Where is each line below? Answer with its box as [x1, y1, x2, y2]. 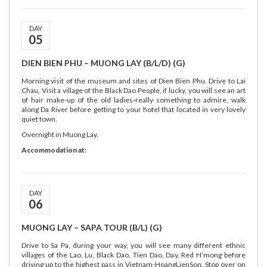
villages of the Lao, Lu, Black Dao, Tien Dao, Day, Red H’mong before [21, 250, 246, 259]
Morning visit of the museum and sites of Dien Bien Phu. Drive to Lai [21, 76, 246, 85]
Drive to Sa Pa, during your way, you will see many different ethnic [21, 241, 246, 250]
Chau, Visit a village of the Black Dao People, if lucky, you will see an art [21, 86, 246, 95]
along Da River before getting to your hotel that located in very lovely [21, 105, 246, 114]
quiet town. [21, 114, 57, 123]
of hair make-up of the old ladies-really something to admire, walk [21, 95, 246, 104]
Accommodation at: [21, 145, 86, 154]
